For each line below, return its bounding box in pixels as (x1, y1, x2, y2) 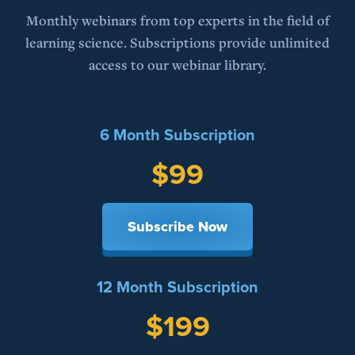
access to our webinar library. (89, 55, 266, 74)
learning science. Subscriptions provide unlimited (25, 33, 330, 52)
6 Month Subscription (100, 123, 255, 147)
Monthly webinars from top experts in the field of (25, 11, 330, 30)
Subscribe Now (128, 216, 227, 238)
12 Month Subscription (97, 275, 258, 300)
